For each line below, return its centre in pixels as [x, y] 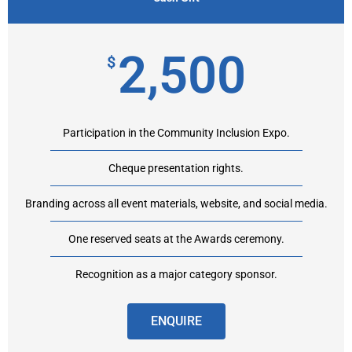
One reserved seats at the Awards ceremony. [176, 239]
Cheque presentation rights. [176, 169]
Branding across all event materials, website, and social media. [176, 204]
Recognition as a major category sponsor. [176, 275]
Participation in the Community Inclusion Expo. [176, 133]
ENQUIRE [176, 321]
